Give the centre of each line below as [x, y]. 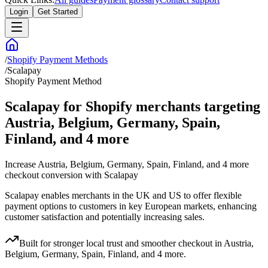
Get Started [58, 12]
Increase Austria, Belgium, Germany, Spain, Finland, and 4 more [127, 165]
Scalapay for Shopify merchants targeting [133, 107]
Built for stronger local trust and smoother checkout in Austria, [136, 243]
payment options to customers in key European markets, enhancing [131, 206]
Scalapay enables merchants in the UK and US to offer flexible [123, 196]
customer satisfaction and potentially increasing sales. [105, 217]
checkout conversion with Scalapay [71, 175]
